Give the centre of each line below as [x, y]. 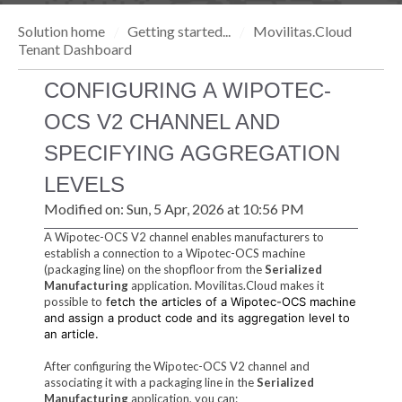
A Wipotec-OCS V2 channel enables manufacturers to [184, 236]
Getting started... [179, 31]
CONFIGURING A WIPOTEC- [187, 91]
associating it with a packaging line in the [150, 382]
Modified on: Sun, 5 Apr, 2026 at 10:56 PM [174, 209]
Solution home [63, 31]
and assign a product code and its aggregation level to [197, 317]
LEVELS [84, 185]
